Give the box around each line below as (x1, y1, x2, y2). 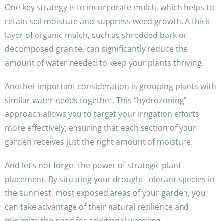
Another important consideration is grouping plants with (5, 81, 216, 92)
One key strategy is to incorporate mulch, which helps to (5, 2, 214, 13)
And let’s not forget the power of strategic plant (5, 160, 181, 171)
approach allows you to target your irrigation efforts (5, 109, 199, 120)
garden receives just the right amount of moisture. (5, 136, 193, 147)
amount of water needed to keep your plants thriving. (5, 57, 204, 69)
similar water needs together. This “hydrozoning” (5, 95, 187, 106)
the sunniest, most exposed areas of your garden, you (5, 187, 206, 199)
